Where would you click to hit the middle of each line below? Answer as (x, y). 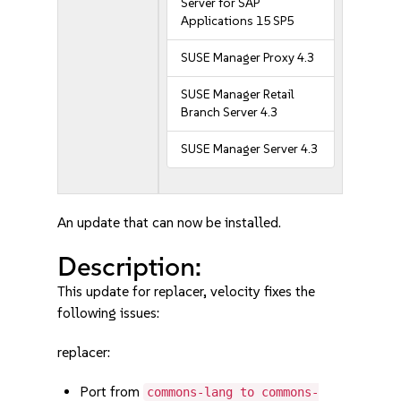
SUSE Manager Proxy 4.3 (248, 58)
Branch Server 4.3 (230, 112)
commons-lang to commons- (233, 392)
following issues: (109, 313)
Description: (130, 266)
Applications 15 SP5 (238, 21)
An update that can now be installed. (170, 222)
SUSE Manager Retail (238, 94)
